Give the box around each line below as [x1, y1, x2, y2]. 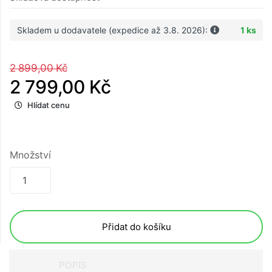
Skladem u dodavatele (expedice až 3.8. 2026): [16, 25, 210, 36]
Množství [10, 149, 51, 161]
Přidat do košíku [101, 221, 171, 233]
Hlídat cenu [27, 100, 70, 110]
